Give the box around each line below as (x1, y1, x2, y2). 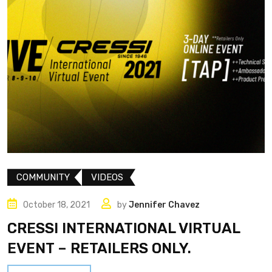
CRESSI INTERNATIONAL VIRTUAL (7, 220, 240, 237)
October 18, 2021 (23, 200, 90, 211)
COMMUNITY (16, 172, 70, 183)
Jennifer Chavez (129, 200, 200, 211)
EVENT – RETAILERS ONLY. (7, 240, 191, 257)
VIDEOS (91, 172, 123, 183)
